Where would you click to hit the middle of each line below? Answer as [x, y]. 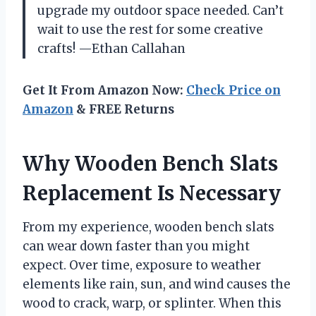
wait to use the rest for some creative [150, 30]
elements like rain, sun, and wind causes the [157, 285]
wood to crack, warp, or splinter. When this [152, 304]
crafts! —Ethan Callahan [111, 49]
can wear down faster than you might [136, 247]
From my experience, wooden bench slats [148, 227]
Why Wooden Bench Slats [150, 164]
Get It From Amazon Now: [104, 91]
